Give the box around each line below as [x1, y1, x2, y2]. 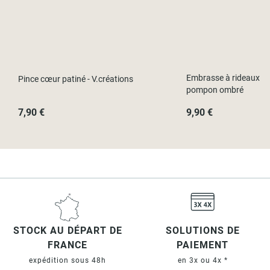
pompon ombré [186, 85, 243, 95]
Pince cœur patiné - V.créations [18, 74, 133, 84]
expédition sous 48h [29, 256, 106, 265]
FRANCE [48, 239, 87, 251]
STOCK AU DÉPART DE [13, 225, 122, 237]
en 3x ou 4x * [177, 256, 228, 265]
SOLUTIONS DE [165, 225, 240, 237]
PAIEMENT [177, 239, 228, 251]
